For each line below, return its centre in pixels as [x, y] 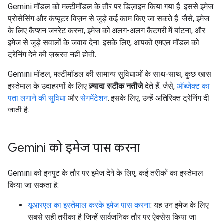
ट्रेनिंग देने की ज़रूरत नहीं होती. [52, 54]
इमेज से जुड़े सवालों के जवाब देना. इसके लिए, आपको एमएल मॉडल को [104, 42]
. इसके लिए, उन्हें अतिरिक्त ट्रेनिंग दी [158, 98]
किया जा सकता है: [33, 185]
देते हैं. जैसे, [160, 86]
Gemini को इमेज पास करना [74, 148]
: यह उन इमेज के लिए [179, 205]
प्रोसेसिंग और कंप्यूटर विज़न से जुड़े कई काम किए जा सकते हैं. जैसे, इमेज [109, 19]
